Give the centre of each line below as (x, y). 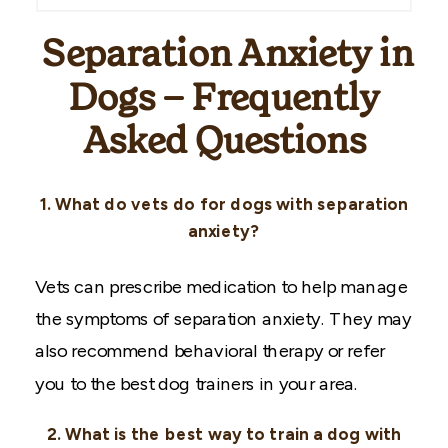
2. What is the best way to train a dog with (224, 434)
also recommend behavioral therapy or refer (210, 351)
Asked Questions (224, 142)
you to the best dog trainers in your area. (197, 383)
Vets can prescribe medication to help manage (221, 287)
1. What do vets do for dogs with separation (224, 205)
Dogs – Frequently (224, 98)
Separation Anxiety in (224, 55)
